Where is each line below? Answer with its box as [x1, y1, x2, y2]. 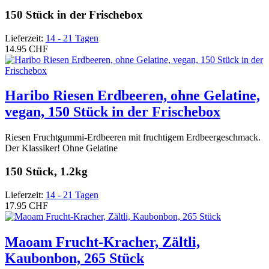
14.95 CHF [5, 43, 48, 54]
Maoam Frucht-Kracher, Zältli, [5, 234, 200, 250]
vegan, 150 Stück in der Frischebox [5, 104, 220, 120]
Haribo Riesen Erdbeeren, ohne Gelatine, [5, 88, 260, 104]
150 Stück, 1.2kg [5, 165, 88, 178]
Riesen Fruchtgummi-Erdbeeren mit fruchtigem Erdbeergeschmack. [5, 132, 261, 143]
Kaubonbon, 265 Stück [5, 250, 144, 266]
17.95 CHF [5, 200, 48, 211]
